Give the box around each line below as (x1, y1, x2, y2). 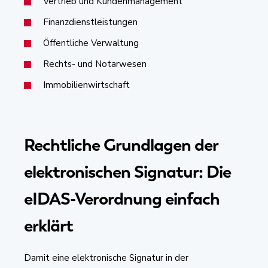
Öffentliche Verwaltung (43, 36, 139, 49)
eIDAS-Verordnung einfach (24, 187, 220, 210)
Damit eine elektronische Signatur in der (24, 251, 188, 264)
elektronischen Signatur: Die (24, 160, 231, 183)
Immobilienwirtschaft (43, 78, 130, 91)
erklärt (24, 214, 77, 237)
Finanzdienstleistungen (43, 16, 138, 28)
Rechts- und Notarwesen (43, 57, 147, 70)
